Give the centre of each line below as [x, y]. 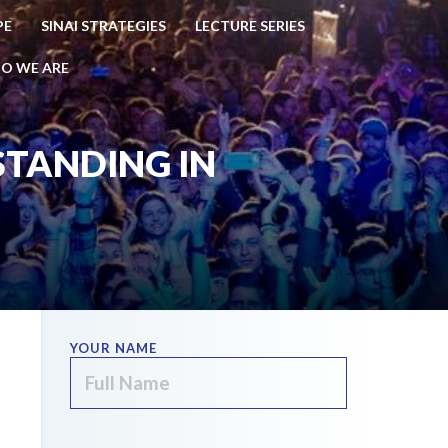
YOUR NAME [113, 348]
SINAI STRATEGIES [104, 26]
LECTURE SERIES [250, 26]
